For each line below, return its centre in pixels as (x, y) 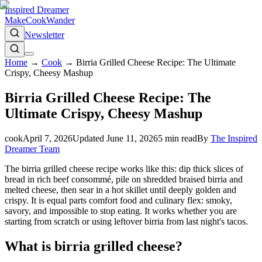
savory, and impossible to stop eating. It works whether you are (121, 211)
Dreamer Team (32, 149)
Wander (61, 20)
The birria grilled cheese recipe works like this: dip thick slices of (124, 168)
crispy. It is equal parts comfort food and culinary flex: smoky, (118, 200)
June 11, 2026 (132, 138)
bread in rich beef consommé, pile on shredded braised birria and (124, 179)
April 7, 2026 (48, 138)
